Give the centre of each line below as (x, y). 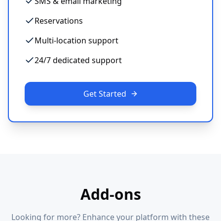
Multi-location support (76, 40)
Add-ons (110, 194)
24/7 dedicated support (78, 60)
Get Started (105, 94)
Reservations (59, 21)
